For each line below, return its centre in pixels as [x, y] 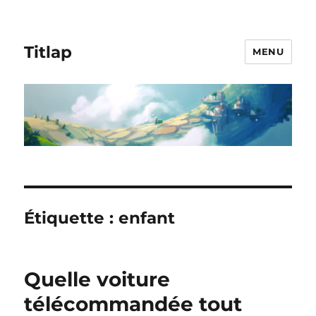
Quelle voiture [97, 280]
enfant [147, 218]
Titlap [48, 52]
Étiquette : [72, 218]
